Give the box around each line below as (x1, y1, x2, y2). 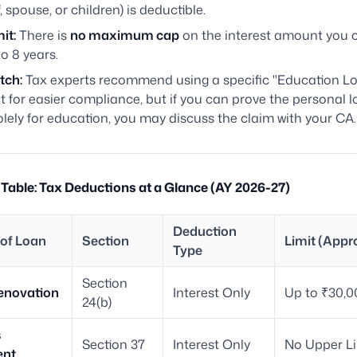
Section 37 (82, 335, 145, 354)
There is (16, 26, 70, 45)
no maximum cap (70, 26, 179, 45)
